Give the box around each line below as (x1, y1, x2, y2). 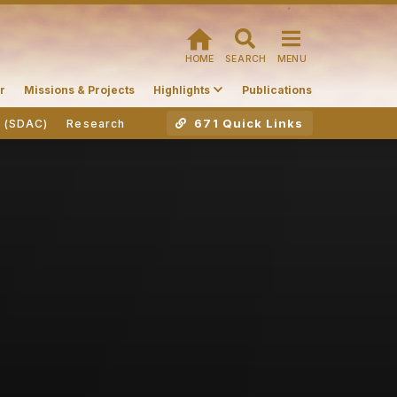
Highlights (152, 82, 210, 97)
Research (66, 116, 125, 130)
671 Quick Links (191, 116, 304, 130)
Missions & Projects (23, 82, 135, 97)
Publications (241, 82, 312, 97)
